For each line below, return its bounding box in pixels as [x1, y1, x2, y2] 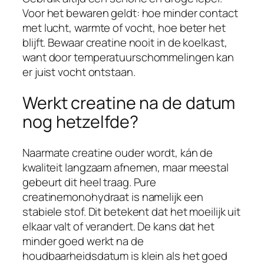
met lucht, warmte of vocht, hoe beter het [22, 20, 226, 36]
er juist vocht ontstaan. [22, 64, 136, 80]
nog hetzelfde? [22, 110, 138, 134]
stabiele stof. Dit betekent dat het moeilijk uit [22, 203, 241, 219]
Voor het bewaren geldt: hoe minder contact [22, 5, 238, 21]
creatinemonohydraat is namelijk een [22, 189, 203, 204]
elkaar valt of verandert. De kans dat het [22, 218, 214, 234]
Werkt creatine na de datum [22, 91, 236, 115]
